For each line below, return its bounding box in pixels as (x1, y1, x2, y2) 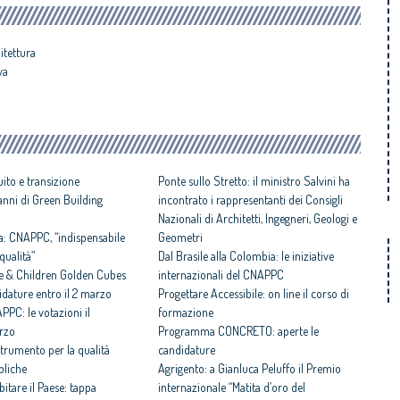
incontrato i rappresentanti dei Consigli (157, 192, 343, 208)
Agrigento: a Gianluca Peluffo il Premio (157, 361, 341, 377)
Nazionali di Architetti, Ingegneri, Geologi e (157, 211, 357, 227)
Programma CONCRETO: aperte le (157, 323, 319, 339)
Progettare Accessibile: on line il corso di (157, 286, 349, 302)
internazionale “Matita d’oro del (157, 379, 305, 396)
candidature (157, 342, 215, 358)
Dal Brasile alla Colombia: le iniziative (157, 248, 334, 264)
